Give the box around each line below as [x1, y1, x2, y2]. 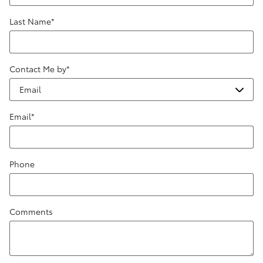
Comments [9, 205, 53, 217]
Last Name [9, 15, 51, 27]
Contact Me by [9, 63, 66, 75]
